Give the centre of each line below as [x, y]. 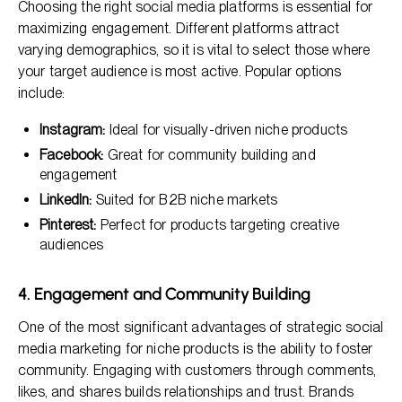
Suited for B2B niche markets [185, 200]
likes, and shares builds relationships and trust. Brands [186, 392]
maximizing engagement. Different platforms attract [179, 28]
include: [42, 93]
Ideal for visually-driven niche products [227, 130]
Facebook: [72, 155]
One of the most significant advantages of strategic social [201, 327]
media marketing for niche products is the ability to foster [196, 349]
